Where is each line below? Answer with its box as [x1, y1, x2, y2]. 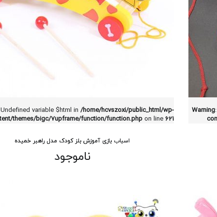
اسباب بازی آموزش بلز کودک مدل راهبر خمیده [15, 137, 130, 145]
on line [142, 115, 165, 124]
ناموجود [54, 149, 91, 165]
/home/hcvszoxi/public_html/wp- [80, 106, 174, 115]
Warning [192, 106, 215, 115]
